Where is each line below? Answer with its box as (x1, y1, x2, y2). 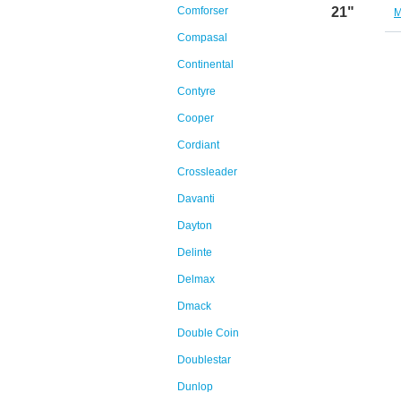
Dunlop (177, 380, 213, 393)
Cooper (177, 112, 214, 124)
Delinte (177, 246, 212, 259)
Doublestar (177, 354, 231, 366)
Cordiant (177, 139, 219, 151)
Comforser (177, 4, 228, 17)
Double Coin (177, 327, 239, 339)
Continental (177, 58, 234, 71)
